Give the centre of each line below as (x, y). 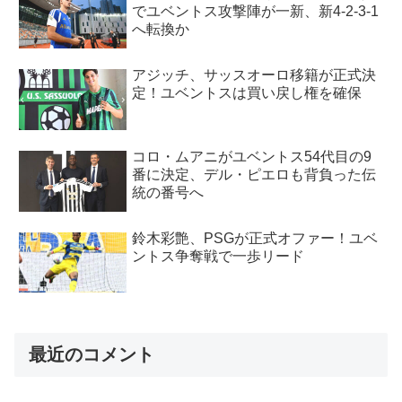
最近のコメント (92, 354)
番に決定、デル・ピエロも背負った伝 (254, 175)
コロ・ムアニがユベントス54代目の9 (252, 157)
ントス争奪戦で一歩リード (218, 256)
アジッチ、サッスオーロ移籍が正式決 (254, 75)
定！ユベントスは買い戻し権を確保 (247, 93)
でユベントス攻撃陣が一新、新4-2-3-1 (256, 12)
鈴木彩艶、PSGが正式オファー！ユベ (255, 238)
